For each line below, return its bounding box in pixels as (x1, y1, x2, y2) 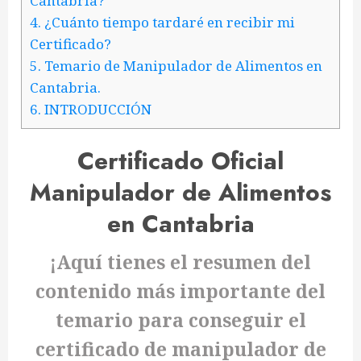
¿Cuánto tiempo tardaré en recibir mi (41, 13, 295, 32)
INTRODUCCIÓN (41, 100, 151, 119)
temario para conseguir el (55, 307, 306, 333)
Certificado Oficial (77, 143, 284, 178)
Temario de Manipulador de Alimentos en (41, 56, 322, 76)
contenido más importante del (35, 278, 326, 304)
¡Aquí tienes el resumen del (50, 249, 311, 275)
